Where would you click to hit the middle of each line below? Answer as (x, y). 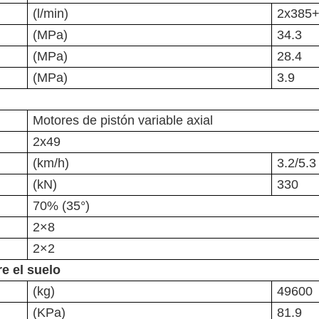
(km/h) (51, 163)
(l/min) (51, 14)
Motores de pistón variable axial (123, 121)
